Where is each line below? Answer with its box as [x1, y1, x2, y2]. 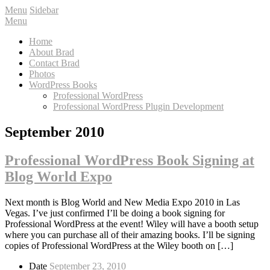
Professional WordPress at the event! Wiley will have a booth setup [5, 218, 259, 229]
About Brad [29, 47, 74, 57]
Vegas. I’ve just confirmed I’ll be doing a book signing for [5, 207, 225, 218]
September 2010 [5, 124, 104, 140]
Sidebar [30, 5, 58, 15]
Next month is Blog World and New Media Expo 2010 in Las [5, 196, 240, 207]
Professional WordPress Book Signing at [5, 152, 254, 168]
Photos [29, 69, 55, 79]
